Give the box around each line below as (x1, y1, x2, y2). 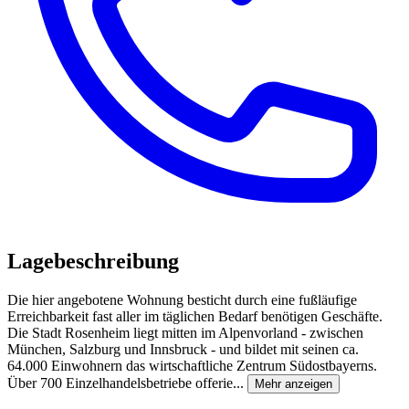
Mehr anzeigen (255, 377, 332, 392)
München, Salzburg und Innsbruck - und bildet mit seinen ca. (7, 341, 359, 358)
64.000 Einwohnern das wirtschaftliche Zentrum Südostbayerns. (7, 358, 377, 374)
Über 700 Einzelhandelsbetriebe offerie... (7, 375, 247, 392)
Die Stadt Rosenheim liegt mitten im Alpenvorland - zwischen (7, 325, 363, 341)
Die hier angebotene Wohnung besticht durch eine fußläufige (7, 292, 357, 309)
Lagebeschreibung (7, 249, 179, 274)
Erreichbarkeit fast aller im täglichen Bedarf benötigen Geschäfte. (7, 309, 383, 325)
